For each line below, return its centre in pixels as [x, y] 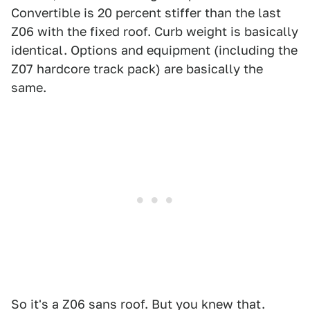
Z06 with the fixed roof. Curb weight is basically [155, 31]
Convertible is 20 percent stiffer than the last [146, 13]
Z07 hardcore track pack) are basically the [137, 69]
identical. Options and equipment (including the [154, 50]
